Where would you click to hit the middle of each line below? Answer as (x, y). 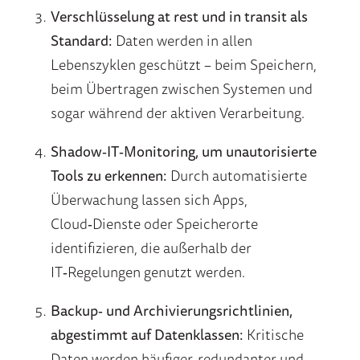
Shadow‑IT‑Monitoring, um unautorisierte (183, 151)
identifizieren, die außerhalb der (151, 248)
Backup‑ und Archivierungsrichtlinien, (171, 311)
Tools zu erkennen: (108, 176)
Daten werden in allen (182, 41)
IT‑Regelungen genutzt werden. (147, 272)
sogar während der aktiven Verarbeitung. (177, 113)
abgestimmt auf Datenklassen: (147, 335)
